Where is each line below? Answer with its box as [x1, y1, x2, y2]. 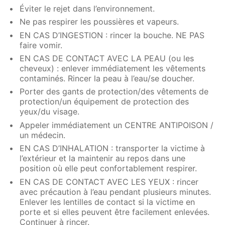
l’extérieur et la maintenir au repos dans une [20, 153, 186, 164]
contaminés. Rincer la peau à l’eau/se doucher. [20, 73, 195, 84]
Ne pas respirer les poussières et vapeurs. [20, 17, 179, 27]
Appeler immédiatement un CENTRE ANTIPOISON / [20, 120, 214, 130]
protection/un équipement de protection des [20, 96, 189, 107]
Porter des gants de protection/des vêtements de [20, 86, 209, 97]
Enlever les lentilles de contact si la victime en [20, 196, 195, 207]
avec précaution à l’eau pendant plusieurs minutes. [20, 186, 211, 197]
